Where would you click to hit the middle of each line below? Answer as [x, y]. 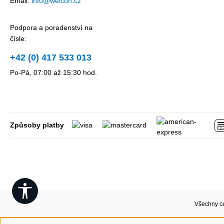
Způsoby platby [37, 125]
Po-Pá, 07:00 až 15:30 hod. [53, 72]
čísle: [18, 38]
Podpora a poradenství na [51, 27]
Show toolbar [53, 187]
